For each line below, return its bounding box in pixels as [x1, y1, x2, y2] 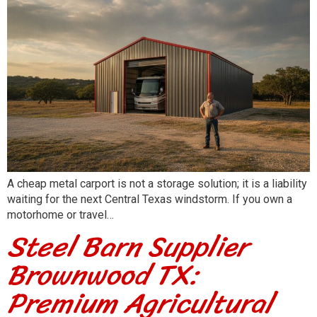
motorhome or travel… [7, 207, 114, 221]
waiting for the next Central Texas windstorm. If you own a [7, 192, 292, 206]
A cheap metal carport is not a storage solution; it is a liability [7, 176, 307, 190]
